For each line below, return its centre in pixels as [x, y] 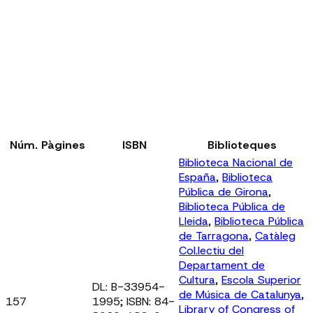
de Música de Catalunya [240, 294]
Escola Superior [261, 279]
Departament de [222, 265]
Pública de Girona [224, 191]
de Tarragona [214, 235]
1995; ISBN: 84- [133, 301]
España [197, 177]
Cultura [197, 279]
